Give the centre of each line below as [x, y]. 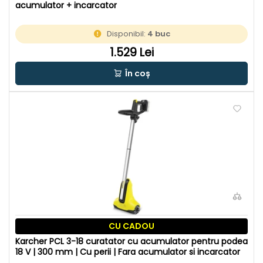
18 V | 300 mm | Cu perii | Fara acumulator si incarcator [128, 252]
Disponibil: [127, 34]
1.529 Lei [131, 53]
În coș [137, 74]
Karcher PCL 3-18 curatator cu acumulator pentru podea [131, 242]
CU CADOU [131, 226]
